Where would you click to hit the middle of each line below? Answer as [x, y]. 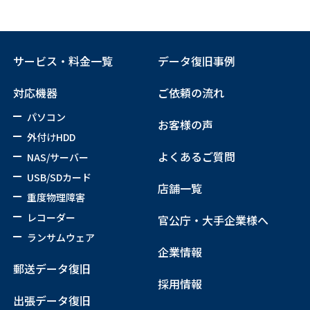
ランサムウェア [61, 238]
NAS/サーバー [57, 157]
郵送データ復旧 [52, 269]
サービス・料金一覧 [63, 61]
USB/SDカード [59, 177]
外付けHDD [51, 137]
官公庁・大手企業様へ [213, 220]
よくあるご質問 [197, 157]
